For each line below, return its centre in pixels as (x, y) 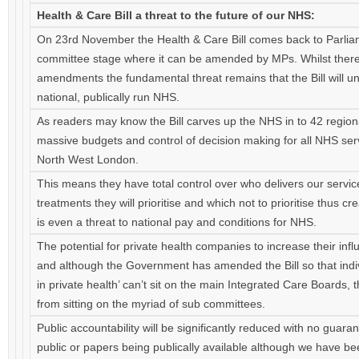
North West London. (88, 159)
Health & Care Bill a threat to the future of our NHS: (176, 15)
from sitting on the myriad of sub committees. (151, 304)
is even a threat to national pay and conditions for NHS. (177, 222)
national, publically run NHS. (108, 97)
